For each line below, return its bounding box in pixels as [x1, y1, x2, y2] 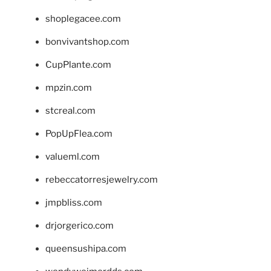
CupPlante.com [45, 59, 111, 71]
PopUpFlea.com [45, 128, 113, 140]
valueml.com [45, 151, 100, 163]
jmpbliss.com [45, 197, 102, 209]
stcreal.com [45, 105, 96, 117]
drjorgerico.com [45, 220, 114, 232]
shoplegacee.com [45, 13, 121, 25]
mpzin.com [45, 82, 92, 94]
